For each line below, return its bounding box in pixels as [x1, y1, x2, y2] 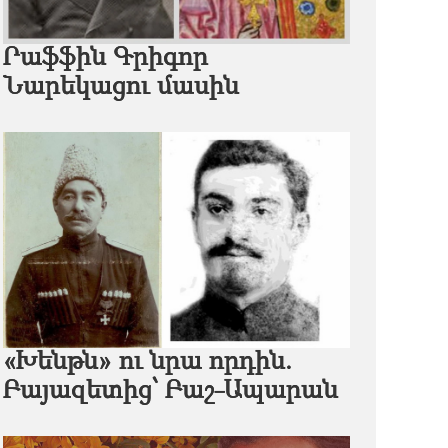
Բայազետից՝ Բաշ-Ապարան [2, 378, 338, 404]
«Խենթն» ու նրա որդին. [2, 349, 292, 375]
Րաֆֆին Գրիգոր [2, 45, 208, 71]
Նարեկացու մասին [2, 74, 239, 100]
